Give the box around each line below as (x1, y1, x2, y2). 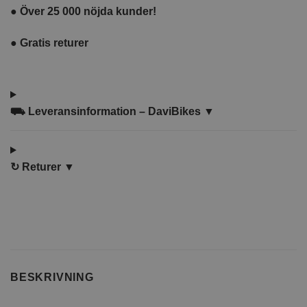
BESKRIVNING (10, 271, 94, 284)
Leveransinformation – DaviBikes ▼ (25, 106, 214, 118)
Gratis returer (20, 36, 88, 49)
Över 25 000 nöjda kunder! (20, 5, 156, 18)
